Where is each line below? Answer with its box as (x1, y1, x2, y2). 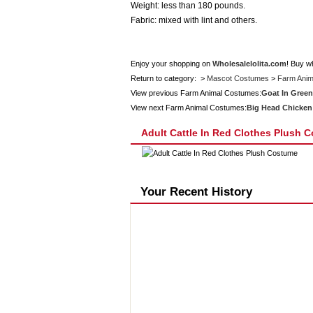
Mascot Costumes (206, 74, 269, 82)
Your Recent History (140, 185, 252, 198)
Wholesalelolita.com (212, 59, 286, 68)
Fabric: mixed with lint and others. (130, 15, 257, 25)
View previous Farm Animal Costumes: (130, 89, 261, 97)
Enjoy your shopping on (130, 59, 212, 68)
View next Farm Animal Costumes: (130, 103, 247, 112)
